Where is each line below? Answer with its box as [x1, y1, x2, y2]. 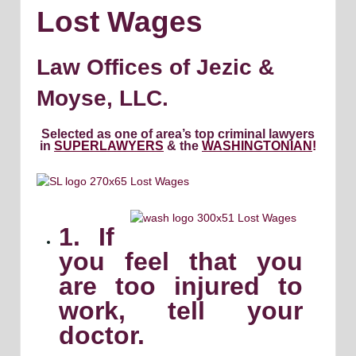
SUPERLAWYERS [54, 138, 164, 153]
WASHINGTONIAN [202, 138, 312, 153]
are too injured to [59, 271, 303, 300]
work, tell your [59, 296, 303, 325]
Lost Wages [37, 5, 203, 38]
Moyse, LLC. [37, 86, 168, 111]
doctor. [59, 320, 145, 350]
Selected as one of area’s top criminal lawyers [41, 126, 315, 141]
